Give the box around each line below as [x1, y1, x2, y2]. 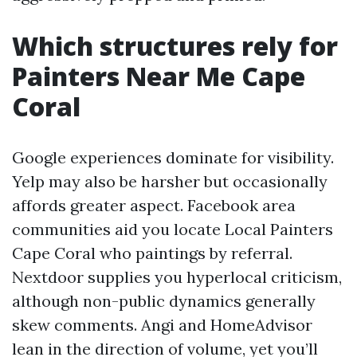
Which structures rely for [12, 29, 338, 63]
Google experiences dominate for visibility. [12, 147, 334, 167]
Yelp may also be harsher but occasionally [12, 171, 328, 191]
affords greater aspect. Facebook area [12, 195, 296, 215]
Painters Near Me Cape [12, 59, 305, 93]
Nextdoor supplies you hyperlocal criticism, [12, 267, 342, 287]
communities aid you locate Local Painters [12, 219, 333, 239]
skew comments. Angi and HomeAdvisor [12, 315, 312, 335]
